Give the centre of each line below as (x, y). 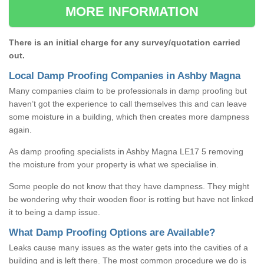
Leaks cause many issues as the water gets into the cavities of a (128, 247)
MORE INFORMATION (132, 11)
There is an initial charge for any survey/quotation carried (125, 42)
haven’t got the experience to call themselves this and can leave (128, 103)
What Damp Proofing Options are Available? (112, 232)
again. (20, 129)
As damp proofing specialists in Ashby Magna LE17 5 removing (126, 151)
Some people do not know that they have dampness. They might (129, 186)
